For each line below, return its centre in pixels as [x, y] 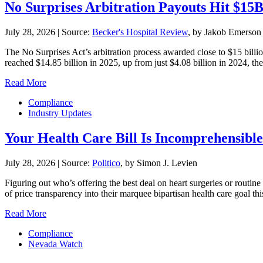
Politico [106, 163]
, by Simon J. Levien [159, 163]
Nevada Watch [55, 244]
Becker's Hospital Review [140, 32]
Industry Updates [60, 113]
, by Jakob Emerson [225, 32]
